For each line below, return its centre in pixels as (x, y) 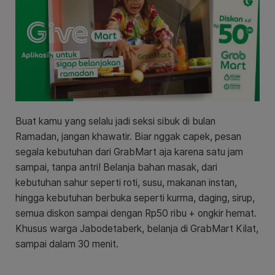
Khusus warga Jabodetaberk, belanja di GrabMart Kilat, (137, 228)
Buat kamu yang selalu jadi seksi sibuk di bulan (115, 121)
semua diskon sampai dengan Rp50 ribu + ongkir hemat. (136, 213)
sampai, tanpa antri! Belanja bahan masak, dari (116, 167)
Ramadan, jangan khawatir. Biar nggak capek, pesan (128, 136)
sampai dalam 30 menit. (67, 244)
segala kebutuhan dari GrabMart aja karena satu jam (129, 152)
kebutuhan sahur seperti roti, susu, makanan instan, (126, 182)
